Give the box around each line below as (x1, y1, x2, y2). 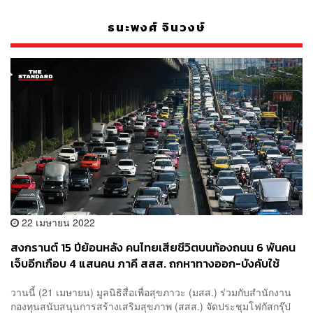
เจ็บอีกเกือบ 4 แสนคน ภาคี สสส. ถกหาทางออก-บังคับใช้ (10, 254, 279, 272)
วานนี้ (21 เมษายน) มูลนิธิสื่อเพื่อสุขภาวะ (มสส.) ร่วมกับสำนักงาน (10, 285, 291, 300)
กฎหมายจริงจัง (10, 270, 85, 289)
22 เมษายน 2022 (19, 214, 95, 229)
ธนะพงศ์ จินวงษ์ (108, 18, 205, 36)
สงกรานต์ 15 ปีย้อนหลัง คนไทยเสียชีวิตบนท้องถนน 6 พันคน (10, 238, 296, 256)
